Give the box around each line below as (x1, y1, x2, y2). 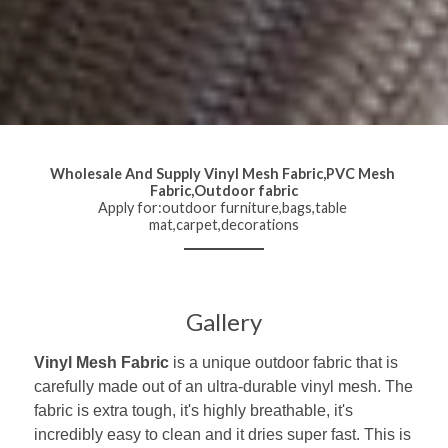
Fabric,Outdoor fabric (150, 181, 298, 199)
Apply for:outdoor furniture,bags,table (98, 198, 347, 216)
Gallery (186, 306, 262, 336)
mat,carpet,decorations (149, 215, 299, 233)
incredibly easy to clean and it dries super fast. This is (34, 425, 411, 443)
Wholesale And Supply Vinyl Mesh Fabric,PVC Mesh (50, 164, 395, 182)
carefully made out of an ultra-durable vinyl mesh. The (34, 377, 413, 395)
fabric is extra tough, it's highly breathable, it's (34, 401, 353, 419)
